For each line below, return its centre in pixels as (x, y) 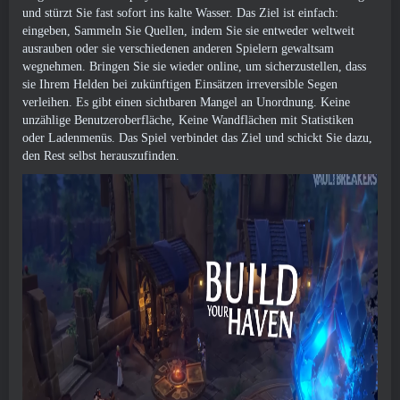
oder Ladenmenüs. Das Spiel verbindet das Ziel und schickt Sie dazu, (197, 138)
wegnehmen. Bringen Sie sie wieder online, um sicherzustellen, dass (194, 67)
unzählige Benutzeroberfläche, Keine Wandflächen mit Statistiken (188, 120)
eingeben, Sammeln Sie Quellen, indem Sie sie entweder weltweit (188, 31)
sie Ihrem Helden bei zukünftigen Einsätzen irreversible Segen (180, 84)
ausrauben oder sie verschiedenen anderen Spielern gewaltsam (178, 49)
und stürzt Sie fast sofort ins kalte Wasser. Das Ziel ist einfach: (180, 13)
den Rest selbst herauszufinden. (101, 156)
